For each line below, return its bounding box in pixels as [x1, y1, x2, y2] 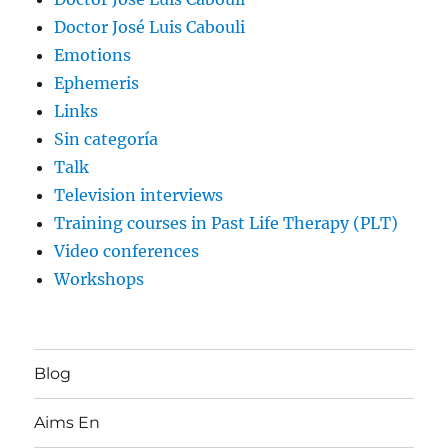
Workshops [54, 268, 145, 289]
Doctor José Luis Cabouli [54, 16, 246, 37]
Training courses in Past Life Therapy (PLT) [54, 212, 399, 233]
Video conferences [54, 240, 200, 261]
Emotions [54, 44, 132, 65]
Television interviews [54, 184, 224, 205]
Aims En [34, 413, 101, 433]
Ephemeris [54, 72, 140, 93]
